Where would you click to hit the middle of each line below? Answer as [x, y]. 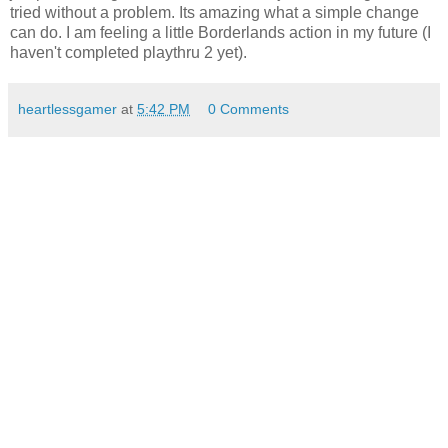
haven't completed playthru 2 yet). [128, 52]
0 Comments [249, 108]
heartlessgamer [67, 108]
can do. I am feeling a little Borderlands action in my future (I [220, 32]
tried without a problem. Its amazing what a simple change [214, 12]
